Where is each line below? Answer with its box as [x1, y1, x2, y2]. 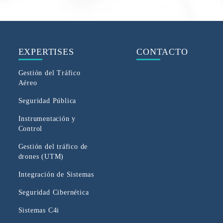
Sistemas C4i [18, 206, 60, 214]
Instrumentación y [18, 114, 76, 122]
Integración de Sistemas [18, 170, 95, 178]
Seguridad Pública [18, 97, 77, 105]
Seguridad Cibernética [18, 188, 89, 196]
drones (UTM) [18, 152, 64, 160]
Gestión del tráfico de [18, 142, 88, 150]
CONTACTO [136, 46, 188, 57]
